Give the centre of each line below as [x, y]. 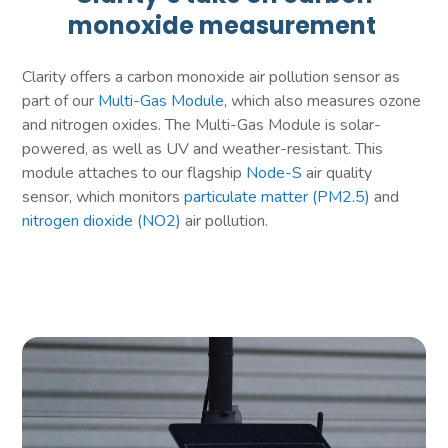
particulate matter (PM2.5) [277, 196]
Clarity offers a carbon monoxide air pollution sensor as [211, 76]
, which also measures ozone [323, 100]
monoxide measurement [224, 25]
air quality [337, 172]
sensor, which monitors [103, 196]
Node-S [274, 172]
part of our [60, 100]
